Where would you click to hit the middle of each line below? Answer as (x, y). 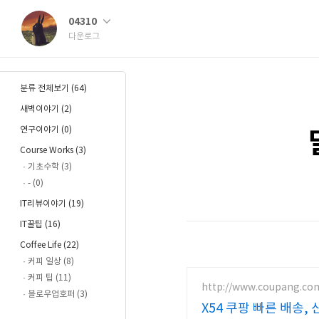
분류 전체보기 (46, 89)
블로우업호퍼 (52, 294)
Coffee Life (42, 245)
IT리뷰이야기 (44, 204)
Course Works (48, 151)
